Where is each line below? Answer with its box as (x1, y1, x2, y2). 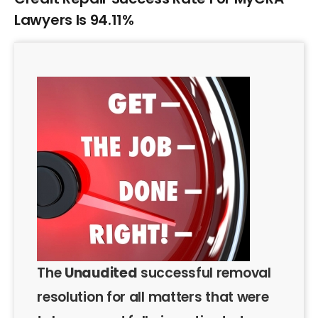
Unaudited (65, 263, 138, 283)
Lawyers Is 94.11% (14, 10, 134, 30)
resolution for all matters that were (37, 287, 269, 307)
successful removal (137, 263, 271, 283)
